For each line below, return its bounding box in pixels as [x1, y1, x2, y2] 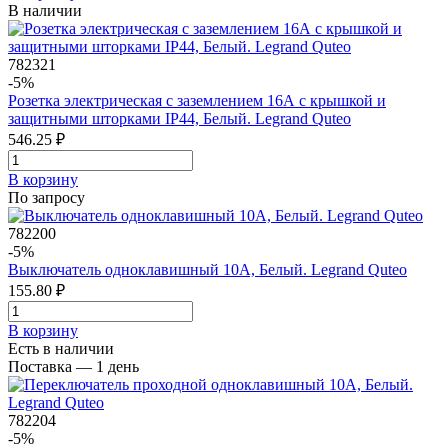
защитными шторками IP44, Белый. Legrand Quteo [8, 109, 351, 127]
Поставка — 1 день [8, 357, 139, 375]
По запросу [8, 188, 85, 206]
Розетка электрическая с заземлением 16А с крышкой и [8, 91, 386, 109]
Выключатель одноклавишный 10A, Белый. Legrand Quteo [8, 260, 407, 278]
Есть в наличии [8, 339, 114, 357]
